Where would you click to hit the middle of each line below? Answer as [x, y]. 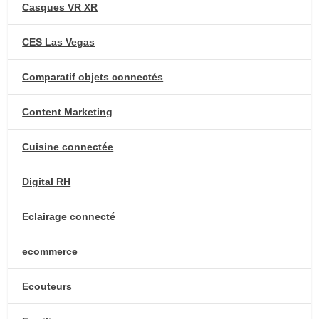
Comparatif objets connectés [93, 77]
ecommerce [50, 251]
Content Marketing [68, 111]
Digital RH [47, 181]
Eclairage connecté [69, 216]
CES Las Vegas [59, 42]
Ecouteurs [47, 286]
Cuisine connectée [68, 146]
